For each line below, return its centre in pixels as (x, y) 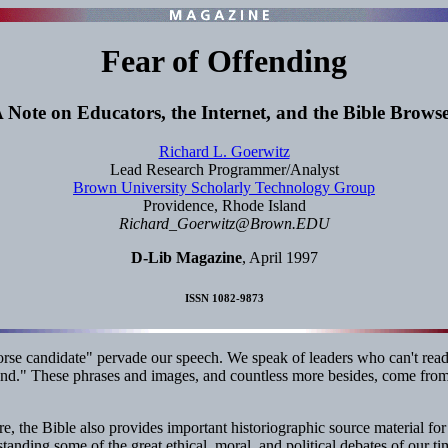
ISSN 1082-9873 (224, 297)
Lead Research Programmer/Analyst (224, 169)
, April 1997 (279, 257)
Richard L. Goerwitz (224, 151)
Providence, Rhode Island (224, 205)
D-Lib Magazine (186, 257)
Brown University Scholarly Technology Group (224, 187)
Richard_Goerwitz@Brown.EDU (224, 223)
